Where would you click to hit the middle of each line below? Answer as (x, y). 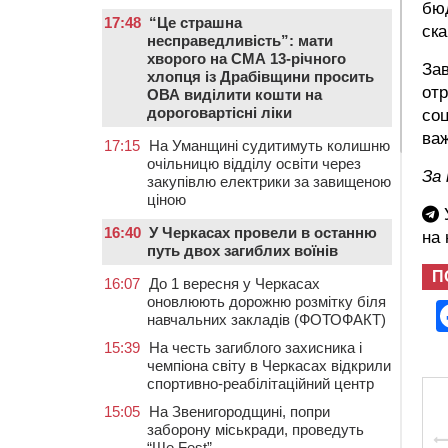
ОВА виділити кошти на (234, 94)
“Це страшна (195, 22)
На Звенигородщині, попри (239, 411)
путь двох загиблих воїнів (242, 250)
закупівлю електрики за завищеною (269, 181)
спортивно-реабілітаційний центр (260, 383)
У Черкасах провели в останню (263, 232)
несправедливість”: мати (240, 40)
